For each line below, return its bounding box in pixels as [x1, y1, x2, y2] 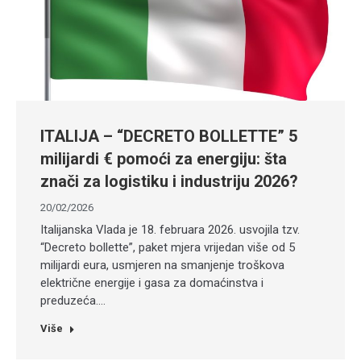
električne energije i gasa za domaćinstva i [40, 276, 263, 291]
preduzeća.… [40, 293, 106, 309]
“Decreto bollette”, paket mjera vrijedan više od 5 [40, 240, 295, 255]
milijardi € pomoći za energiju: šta [40, 149, 287, 169]
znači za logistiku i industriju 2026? [40, 172, 298, 192]
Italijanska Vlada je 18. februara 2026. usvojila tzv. [40, 222, 300, 238]
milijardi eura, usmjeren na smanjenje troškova [40, 258, 284, 273]
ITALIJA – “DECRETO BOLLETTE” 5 [40, 127, 297, 147]
